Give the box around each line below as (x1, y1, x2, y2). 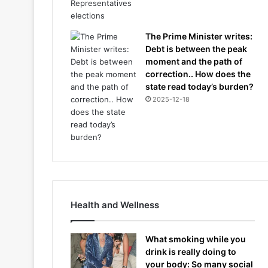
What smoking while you (145, 234, 246, 244)
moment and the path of (145, 56, 242, 66)
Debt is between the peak (145, 44, 247, 54)
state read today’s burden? (145, 81, 254, 92)
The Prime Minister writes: (145, 31, 252, 41)
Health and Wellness (71, 199, 159, 211)
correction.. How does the (145, 69, 251, 79)
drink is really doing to (145, 246, 236, 257)
